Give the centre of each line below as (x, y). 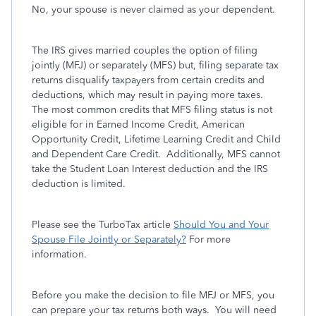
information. (59, 254)
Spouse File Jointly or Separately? (109, 239)
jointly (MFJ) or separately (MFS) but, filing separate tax (155, 65)
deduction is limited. (80, 184)
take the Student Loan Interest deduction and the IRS (150, 169)
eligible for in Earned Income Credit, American (138, 124)
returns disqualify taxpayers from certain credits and (148, 80)
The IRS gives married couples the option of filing (145, 50)
